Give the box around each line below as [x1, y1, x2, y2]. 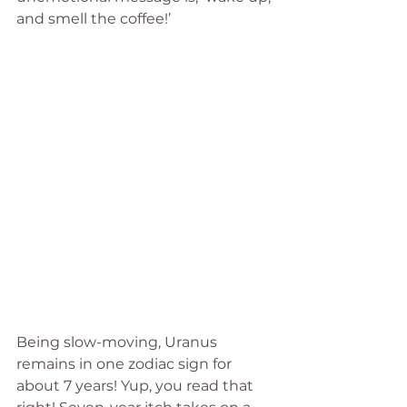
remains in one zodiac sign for [16, 354, 235, 372]
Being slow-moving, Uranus [16, 333, 221, 351]
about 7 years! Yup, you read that [16, 376, 257, 394]
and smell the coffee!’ [16, 9, 171, 27]
